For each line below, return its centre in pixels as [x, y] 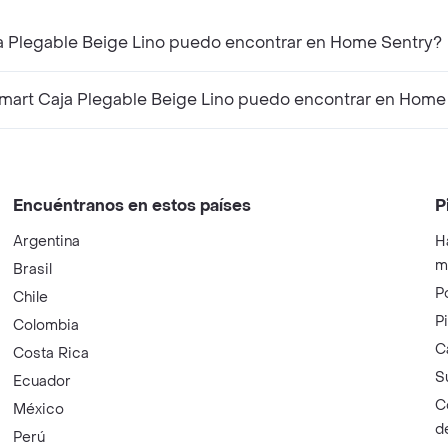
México [39, 409]
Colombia [46, 325]
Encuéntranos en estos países [132, 205]
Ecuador [42, 381]
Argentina [47, 241]
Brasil [33, 269]
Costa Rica [51, 353]
